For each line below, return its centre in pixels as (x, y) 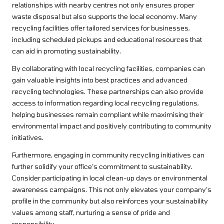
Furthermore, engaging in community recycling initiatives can (108, 155)
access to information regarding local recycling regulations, (105, 103)
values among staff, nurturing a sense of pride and (91, 212)
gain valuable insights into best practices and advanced (100, 80)
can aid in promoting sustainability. (66, 51)
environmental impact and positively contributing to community (112, 126)
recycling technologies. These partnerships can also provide (108, 91)
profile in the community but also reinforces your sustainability (110, 201)
